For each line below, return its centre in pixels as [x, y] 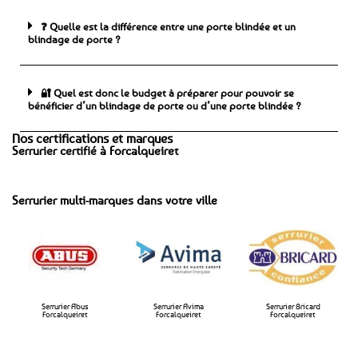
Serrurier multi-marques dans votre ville [115, 199]
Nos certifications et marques [92, 138]
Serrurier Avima [179, 306]
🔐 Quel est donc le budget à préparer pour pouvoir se [167, 92]
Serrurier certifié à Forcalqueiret [95, 150]
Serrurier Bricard [293, 306]
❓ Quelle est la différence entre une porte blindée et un [168, 26]
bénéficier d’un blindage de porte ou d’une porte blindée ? [165, 105]
